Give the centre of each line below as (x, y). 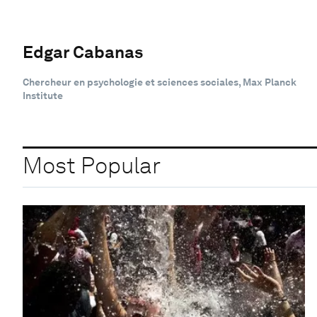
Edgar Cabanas (83, 52)
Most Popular (92, 166)
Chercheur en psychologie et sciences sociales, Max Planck (160, 82)
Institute (43, 95)
